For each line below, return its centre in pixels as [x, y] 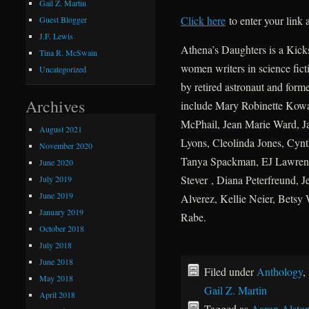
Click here [203, 21]
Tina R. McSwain [69, 53]
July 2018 [56, 245]
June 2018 [57, 261]
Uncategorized [63, 69]
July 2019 [56, 178]
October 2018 [62, 228]
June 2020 [57, 162]
